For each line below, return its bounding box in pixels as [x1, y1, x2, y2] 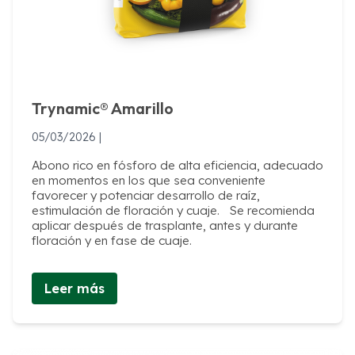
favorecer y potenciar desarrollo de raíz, [32, 187, 260, 203]
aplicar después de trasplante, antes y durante [32, 217, 298, 233]
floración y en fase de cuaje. [32, 232, 192, 248]
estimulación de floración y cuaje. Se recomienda [32, 202, 315, 218]
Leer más [44, 280, 105, 296]
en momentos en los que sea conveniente [32, 172, 265, 188]
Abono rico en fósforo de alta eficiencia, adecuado [32, 157, 323, 173]
